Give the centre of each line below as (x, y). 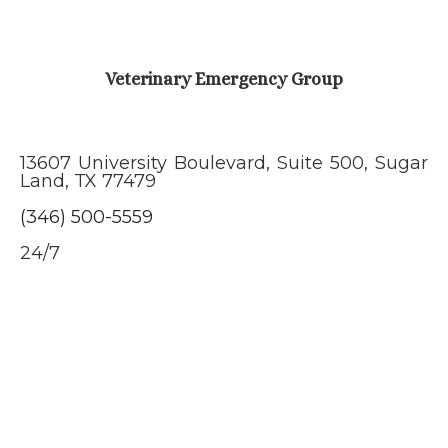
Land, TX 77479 (88, 181)
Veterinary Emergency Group (224, 79)
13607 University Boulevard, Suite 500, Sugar (224, 163)
